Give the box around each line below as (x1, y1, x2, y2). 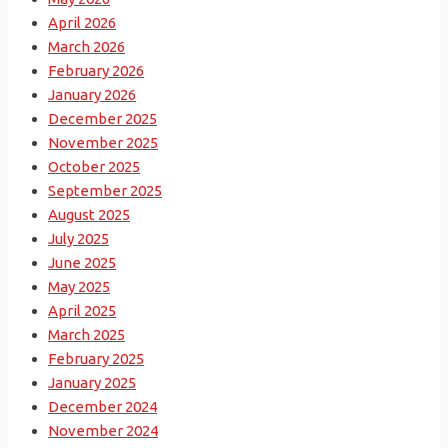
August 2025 (48, 206, 130, 224)
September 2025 (48, 182, 162, 200)
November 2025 (48, 134, 158, 152)
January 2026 (48, 86, 136, 104)
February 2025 (48, 350, 144, 368)
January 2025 (48, 374, 136, 392)
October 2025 (48, 158, 140, 176)
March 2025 (48, 326, 125, 344)
